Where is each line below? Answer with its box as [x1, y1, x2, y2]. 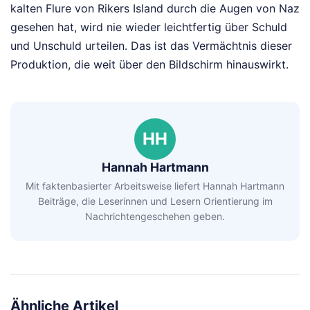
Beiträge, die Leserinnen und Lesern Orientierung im [37, 194, 273, 207]
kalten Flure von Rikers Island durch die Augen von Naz [10, 1, 300, 16]
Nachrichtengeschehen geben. [85, 210, 225, 222]
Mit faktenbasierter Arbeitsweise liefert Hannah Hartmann [26, 179, 284, 192]
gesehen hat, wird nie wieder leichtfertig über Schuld [10, 20, 287, 35]
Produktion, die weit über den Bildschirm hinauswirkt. [10, 57, 289, 72]
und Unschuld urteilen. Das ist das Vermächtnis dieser [10, 39, 292, 53]
